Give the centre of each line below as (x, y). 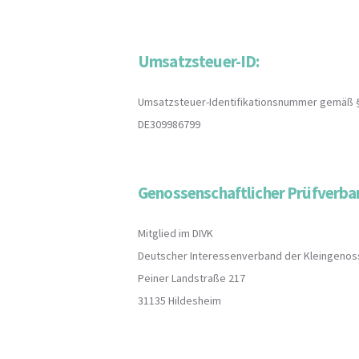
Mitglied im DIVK (175, 233)
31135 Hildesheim (179, 300)
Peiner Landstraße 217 (192, 278)
